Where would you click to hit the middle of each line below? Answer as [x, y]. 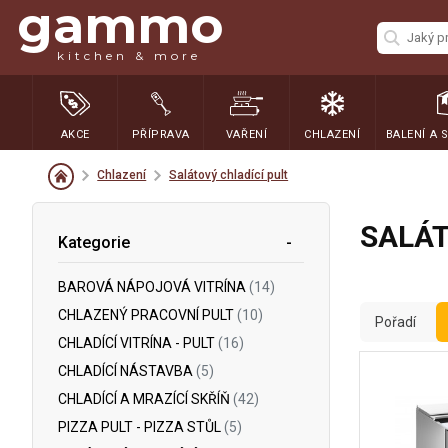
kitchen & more [129, 55]
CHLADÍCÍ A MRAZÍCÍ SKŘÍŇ [145, 399]
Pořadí [395, 321]
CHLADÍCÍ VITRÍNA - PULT [138, 343]
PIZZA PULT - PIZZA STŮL [141, 427]
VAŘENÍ [246, 134]
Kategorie [94, 242]
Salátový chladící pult [229, 175]
